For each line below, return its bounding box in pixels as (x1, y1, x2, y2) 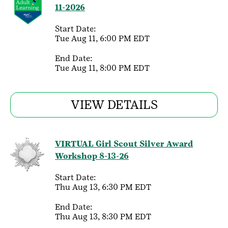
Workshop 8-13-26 (55, 151, 129, 161)
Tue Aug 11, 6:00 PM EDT (55, 34, 150, 43)
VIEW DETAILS (70, 97, 158, 112)
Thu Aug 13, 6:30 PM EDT (55, 182, 151, 192)
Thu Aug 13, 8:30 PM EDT (55, 212, 151, 221)
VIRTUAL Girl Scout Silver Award (55, 139, 193, 149)
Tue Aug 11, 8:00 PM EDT (55, 63, 150, 73)
